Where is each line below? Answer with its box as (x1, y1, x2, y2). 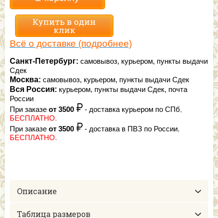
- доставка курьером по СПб (83, 106, 180, 114)
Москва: (10, 75, 41, 84)
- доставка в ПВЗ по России (83, 125, 178, 133)
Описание (17, 186, 57, 197)
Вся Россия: (10, 85, 57, 94)
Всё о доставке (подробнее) (10, 38, 132, 49)
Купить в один (33, 16, 96, 28)
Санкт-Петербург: (10, 57, 78, 66)
